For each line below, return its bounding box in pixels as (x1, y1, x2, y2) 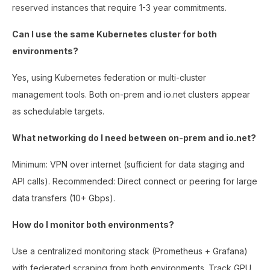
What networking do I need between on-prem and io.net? (12, 132, 256, 143)
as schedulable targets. (12, 105, 104, 116)
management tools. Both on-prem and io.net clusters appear (12, 89, 250, 99)
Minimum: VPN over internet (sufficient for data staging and (12, 159, 245, 169)
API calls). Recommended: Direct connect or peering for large (12, 175, 257, 186)
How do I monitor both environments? (12, 219, 174, 230)
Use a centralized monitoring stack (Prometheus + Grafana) (12, 245, 248, 256)
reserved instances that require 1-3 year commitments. (12, 2, 227, 13)
